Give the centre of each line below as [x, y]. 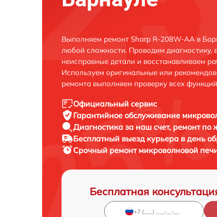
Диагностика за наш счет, [123, 127]
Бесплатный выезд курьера [127, 139]
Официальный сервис [115, 104]
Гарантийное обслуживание [128, 115]
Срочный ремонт [106, 150]
